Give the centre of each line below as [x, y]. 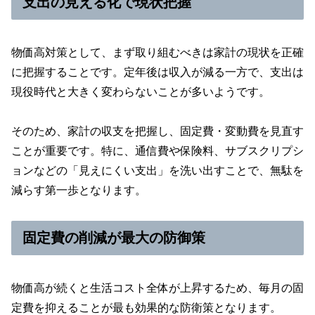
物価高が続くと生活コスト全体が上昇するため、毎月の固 [157, 288]
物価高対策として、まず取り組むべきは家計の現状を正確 [157, 52]
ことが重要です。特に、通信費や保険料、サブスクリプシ [157, 151]
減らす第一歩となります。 [79, 191]
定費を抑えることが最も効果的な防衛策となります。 [146, 307]
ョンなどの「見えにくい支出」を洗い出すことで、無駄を [157, 171]
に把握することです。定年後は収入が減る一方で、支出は [157, 72]
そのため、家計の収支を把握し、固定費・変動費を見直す [157, 131]
